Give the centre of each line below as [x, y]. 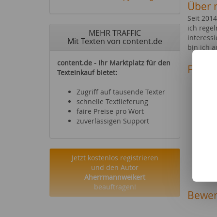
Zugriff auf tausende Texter [121, 92]
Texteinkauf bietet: [87, 72]
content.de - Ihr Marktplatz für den [114, 63]
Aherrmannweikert [115, 177]
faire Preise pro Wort [110, 111]
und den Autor [115, 167]
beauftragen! [115, 187]
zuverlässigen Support [113, 121]
